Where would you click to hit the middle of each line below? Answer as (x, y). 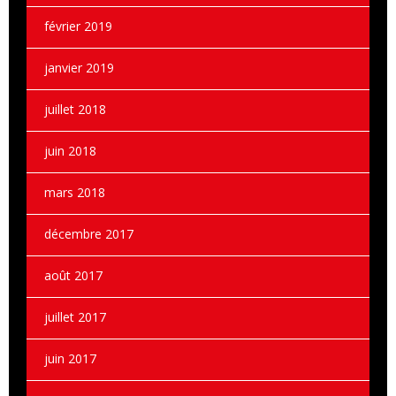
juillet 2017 (75, 316)
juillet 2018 (75, 109)
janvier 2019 (79, 67)
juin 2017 (70, 358)
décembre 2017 (89, 233)
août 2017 (73, 275)
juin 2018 (70, 150)
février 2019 (78, 26)
